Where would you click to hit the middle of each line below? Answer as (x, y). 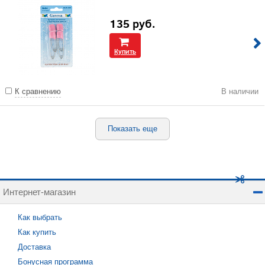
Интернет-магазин (39, 192)
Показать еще (132, 129)
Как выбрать (40, 217)
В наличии (240, 91)
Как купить (37, 232)
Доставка (34, 247)
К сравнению (38, 91)
